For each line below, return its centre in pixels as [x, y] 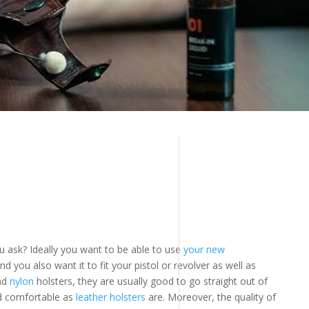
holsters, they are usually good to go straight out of [151, 281]
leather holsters [111, 297]
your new [205, 250]
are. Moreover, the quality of [211, 297]
